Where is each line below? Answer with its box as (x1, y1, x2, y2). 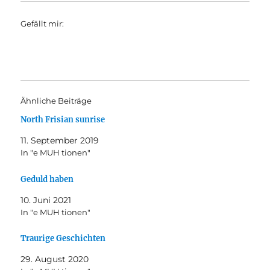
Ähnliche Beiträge (20, 95, 92, 105)
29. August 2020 (20, 254, 89, 265)
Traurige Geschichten (20, 233, 106, 244)
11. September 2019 (20, 134, 99, 146)
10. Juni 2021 (20, 194, 72, 206)
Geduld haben (20, 174, 74, 184)
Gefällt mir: (20, 18, 64, 28)
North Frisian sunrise (20, 114, 105, 125)
